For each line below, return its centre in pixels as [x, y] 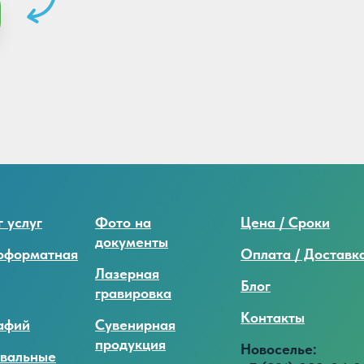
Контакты [273, 318]
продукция [130, 344]
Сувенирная [135, 325]
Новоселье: [279, 349]
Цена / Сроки [285, 223]
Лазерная [127, 274]
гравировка [133, 293]
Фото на [123, 223]
